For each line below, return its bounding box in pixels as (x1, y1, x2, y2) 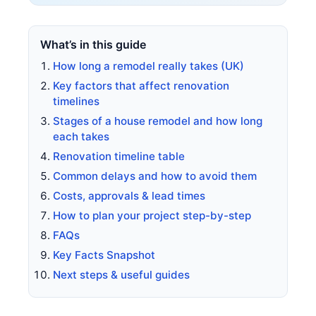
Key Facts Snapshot (53, 248, 155, 262)
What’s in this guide (40, 37, 146, 51)
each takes (53, 129, 109, 143)
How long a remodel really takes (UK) (53, 59, 244, 73)
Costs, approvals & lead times (53, 188, 205, 202)
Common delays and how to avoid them (53, 169, 257, 183)
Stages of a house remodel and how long (53, 114, 262, 128)
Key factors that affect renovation (53, 78, 229, 92)
